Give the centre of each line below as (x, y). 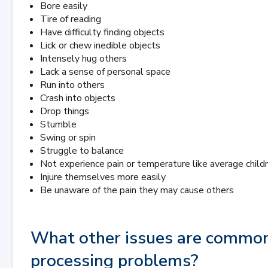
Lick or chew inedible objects (100, 45)
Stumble (58, 124)
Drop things (65, 111)
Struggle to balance (82, 151)
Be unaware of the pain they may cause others (137, 190)
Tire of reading (71, 19)
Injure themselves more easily (103, 177)
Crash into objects (78, 98)
